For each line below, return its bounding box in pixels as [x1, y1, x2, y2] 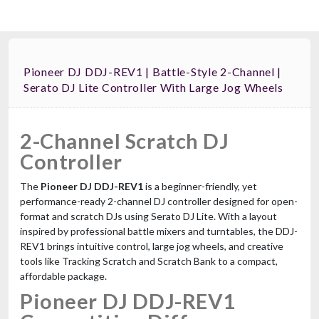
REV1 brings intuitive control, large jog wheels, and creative [20, 239, 283, 252]
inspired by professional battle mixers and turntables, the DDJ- [20, 224, 298, 237]
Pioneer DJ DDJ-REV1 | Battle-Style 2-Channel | [23, 64, 282, 78]
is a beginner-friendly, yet [143, 179, 257, 192]
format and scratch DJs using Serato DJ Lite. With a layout [20, 209, 277, 222]
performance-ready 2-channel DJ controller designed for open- [20, 194, 298, 207]
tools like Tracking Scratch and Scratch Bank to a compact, [20, 254, 278, 267]
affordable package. [20, 269, 107, 282]
